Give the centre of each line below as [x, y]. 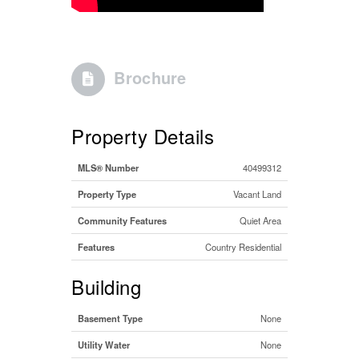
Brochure [150, 77]
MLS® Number [108, 167]
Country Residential [243, 246]
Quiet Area [260, 220]
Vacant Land [257, 194]
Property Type [107, 194]
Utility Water [104, 344]
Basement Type [110, 318]
